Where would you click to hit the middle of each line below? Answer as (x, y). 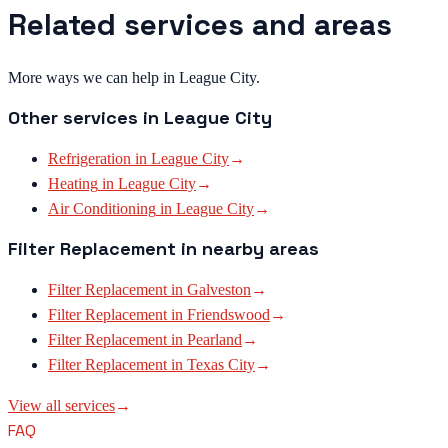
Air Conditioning (102, 209)
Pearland (214, 340)
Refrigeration (89, 159)
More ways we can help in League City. (134, 78)
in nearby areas (247, 249)
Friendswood (228, 315)
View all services (61, 406)
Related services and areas (200, 24)
